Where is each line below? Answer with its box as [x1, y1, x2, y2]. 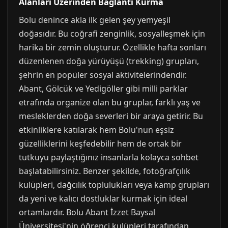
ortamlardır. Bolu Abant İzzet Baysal [19, 207, 155, 218]
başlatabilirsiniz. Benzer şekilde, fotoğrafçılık [19, 165, 190, 177]
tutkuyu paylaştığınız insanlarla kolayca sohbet [19, 152, 198, 163]
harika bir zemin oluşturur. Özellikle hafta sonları [19, 42, 206, 53]
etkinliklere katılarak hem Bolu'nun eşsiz [19, 124, 174, 135]
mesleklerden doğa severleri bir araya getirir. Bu [19, 110, 203, 122]
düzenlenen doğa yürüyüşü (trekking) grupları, [19, 55, 199, 67]
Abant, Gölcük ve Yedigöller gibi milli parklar [19, 83, 188, 94]
